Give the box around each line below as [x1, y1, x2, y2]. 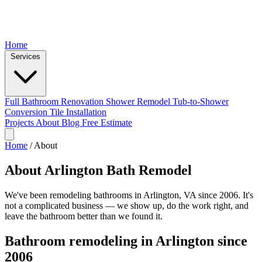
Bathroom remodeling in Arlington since [5, 233, 247, 249]
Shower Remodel [106, 96, 173, 106]
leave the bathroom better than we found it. [5, 211, 163, 221]
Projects [5, 118, 36, 127]
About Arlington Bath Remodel [5, 162, 192, 178]
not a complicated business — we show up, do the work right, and [5, 200, 249, 211]
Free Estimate [82, 118, 132, 127]
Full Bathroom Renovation [5, 96, 106, 106]
